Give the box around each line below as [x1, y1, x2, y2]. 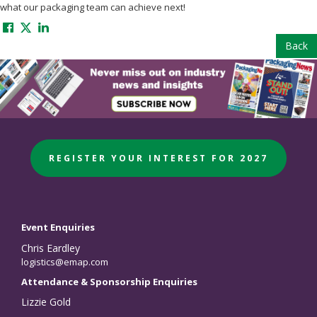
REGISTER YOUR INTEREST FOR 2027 [49, 151, 268, 164]
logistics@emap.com [21, 255, 108, 268]
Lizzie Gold [21, 294, 71, 309]
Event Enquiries [21, 220, 95, 234]
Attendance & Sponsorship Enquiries [21, 275, 197, 288]
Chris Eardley [21, 241, 80, 255]
